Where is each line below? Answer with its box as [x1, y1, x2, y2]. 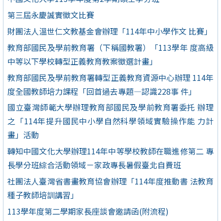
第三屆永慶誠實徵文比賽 [7, 9, 94, 21]
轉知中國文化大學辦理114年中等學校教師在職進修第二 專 [7, 145, 214, 157]
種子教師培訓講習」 [7, 188, 78, 201]
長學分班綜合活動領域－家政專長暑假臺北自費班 [7, 159, 181, 171]
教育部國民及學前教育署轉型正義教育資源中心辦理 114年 [7, 71, 214, 83]
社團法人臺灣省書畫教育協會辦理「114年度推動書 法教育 [7, 175, 214, 187]
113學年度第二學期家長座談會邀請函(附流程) [7, 205, 169, 217]
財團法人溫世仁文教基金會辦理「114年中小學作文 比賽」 [7, 25, 212, 37]
